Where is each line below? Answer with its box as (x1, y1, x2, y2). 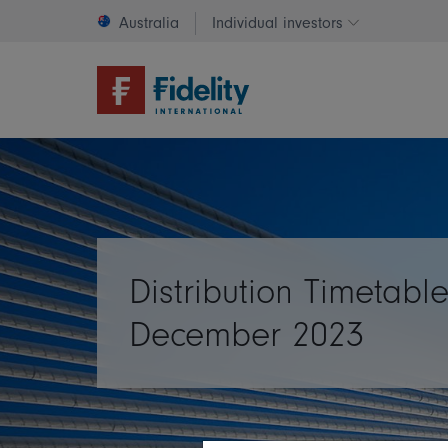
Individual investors (212, 13, 343, 32)
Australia (119, 13, 179, 32)
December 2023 (129, 314, 364, 355)
